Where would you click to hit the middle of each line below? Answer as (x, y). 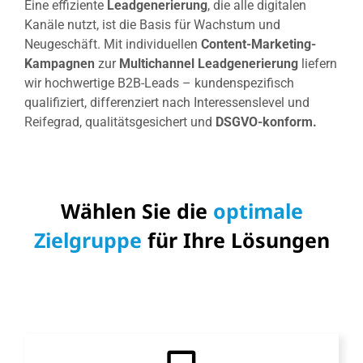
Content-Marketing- (258, 45)
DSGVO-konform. (266, 122)
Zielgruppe (88, 239)
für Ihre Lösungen (235, 239)
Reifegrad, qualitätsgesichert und (120, 122)
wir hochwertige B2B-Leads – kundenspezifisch (159, 83)
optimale (258, 210)
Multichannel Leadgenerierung (208, 64)
